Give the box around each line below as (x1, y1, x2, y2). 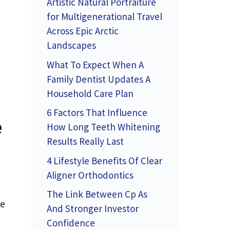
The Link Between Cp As (47, 188, 147, 200)
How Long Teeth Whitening (47, 121, 160, 133)
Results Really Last (47, 135, 124, 147)
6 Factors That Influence (47, 106, 147, 119)
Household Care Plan (47, 87, 133, 100)
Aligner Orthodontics (47, 168, 133, 181)
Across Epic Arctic (47, 25, 119, 37)
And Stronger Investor (47, 202, 139, 215)
